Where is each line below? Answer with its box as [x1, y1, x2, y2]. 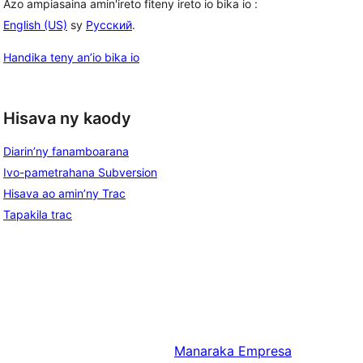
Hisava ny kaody [3, 108, 131, 128]
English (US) [3, 17, 67, 32]
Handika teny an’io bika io [3, 49, 139, 64]
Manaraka [174, 343, 234, 360]
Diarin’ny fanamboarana [3, 144, 129, 159]
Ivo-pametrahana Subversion [3, 165, 157, 180]
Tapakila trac [3, 207, 72, 222]
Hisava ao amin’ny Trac [3, 186, 126, 201]
